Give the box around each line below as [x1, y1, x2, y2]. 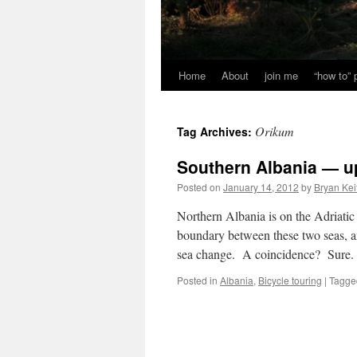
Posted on [177, 180, 221, 194]
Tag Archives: [177, 124, 255, 139]
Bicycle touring [258, 273, 322, 287]
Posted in [177, 273, 218, 287]
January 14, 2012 [223, 180, 299, 194]
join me [265, 68, 298, 83]
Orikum [255, 123, 294, 139]
